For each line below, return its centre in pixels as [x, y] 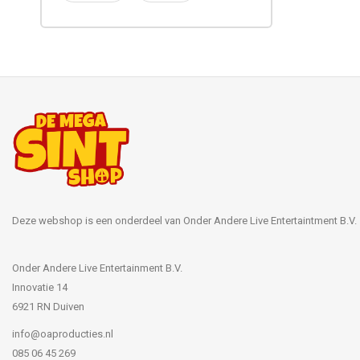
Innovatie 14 [40, 287]
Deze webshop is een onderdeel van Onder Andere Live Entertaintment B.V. [184, 220]
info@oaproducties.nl [63, 333]
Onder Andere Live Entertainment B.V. [97, 268]
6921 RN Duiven [48, 306]
